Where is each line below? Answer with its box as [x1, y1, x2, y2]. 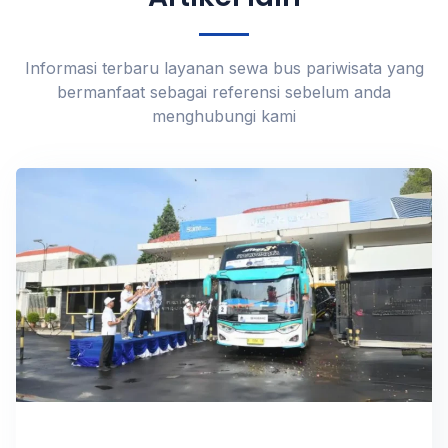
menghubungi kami [152, 106, 296, 127]
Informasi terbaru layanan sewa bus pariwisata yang [24, 58, 424, 79]
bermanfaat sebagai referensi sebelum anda [57, 82, 391, 103]
